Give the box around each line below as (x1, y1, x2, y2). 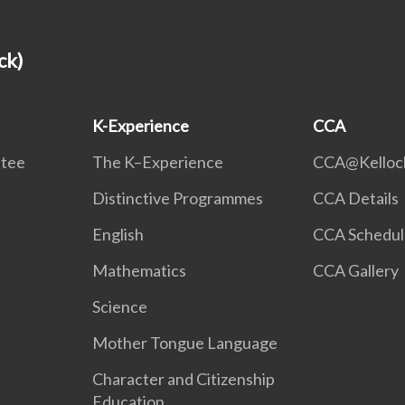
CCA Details (312, 188, 399, 208)
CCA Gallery (312, 260, 399, 280)
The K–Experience (92, 152, 224, 172)
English (92, 224, 145, 244)
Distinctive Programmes (92, 188, 264, 208)
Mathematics (92, 260, 187, 280)
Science (92, 297, 148, 316)
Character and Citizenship (92, 369, 276, 389)
